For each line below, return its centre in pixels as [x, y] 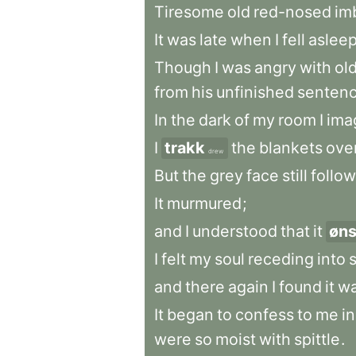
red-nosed [292, 12]
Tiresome [189, 12]
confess [265, 315]
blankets [291, 148]
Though [183, 68]
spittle [317, 339]
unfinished [255, 92]
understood [235, 231]
